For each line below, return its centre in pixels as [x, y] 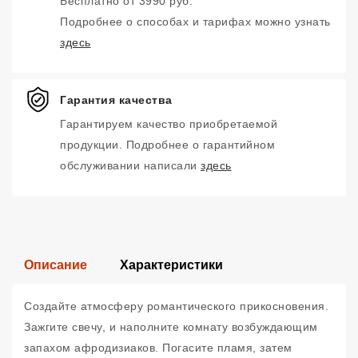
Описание [56, 265]
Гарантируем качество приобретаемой [169, 124]
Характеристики [171, 265]
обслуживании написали [130, 165]
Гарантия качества [116, 99]
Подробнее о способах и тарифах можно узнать [195, 22]
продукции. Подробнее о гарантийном [167, 145]
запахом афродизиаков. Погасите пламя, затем [158, 348]
